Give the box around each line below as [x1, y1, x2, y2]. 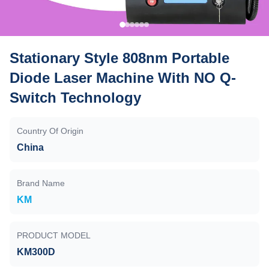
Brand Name [17, 178, 65, 188]
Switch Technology [10, 89, 141, 106]
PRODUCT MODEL [17, 231, 91, 240]
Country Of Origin [17, 126, 83, 136]
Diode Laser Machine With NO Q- [10, 70, 236, 86]
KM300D [17, 247, 55, 257]
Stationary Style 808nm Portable [10, 50, 229, 66]
